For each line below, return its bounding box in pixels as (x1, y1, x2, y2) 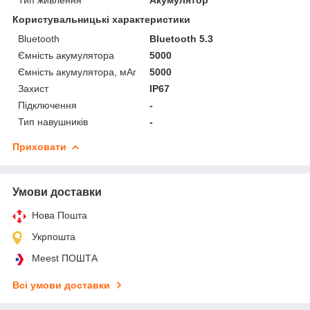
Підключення (18, 99, 77, 111)
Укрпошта (32, 230, 75, 242)
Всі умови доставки (12, 279, 110, 291)
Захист (18, 82, 48, 94)
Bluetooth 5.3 (149, 33, 214, 44)
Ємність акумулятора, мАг (18, 66, 136, 77)
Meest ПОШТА (32, 252, 98, 264)
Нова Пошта (32, 209, 87, 221)
